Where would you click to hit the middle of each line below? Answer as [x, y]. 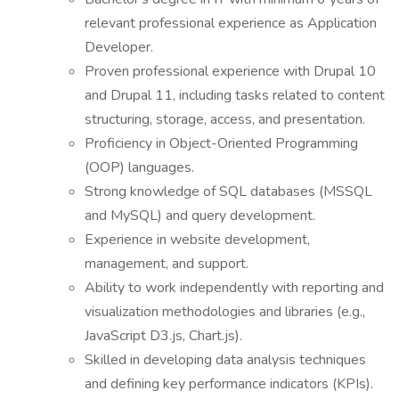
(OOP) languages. [139, 167]
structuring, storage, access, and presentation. [225, 119]
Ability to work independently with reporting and [234, 288]
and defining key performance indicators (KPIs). [229, 384]
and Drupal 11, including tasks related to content [235, 95]
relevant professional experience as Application [231, 23]
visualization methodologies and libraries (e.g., [225, 312]
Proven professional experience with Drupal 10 [230, 71]
